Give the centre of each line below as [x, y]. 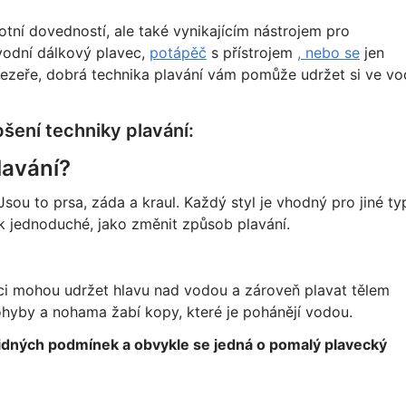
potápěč [178, 53]
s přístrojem [251, 53]
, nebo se [328, 53]
